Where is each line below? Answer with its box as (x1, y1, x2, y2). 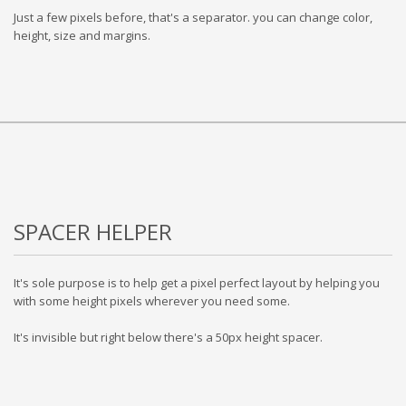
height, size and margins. (14, 27, 150, 43)
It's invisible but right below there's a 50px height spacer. (14, 329, 323, 345)
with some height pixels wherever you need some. (14, 293, 290, 309)
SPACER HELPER (14, 217, 172, 246)
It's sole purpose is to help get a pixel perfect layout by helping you (14, 275, 380, 291)
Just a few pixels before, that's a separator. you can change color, (14, 9, 372, 25)
